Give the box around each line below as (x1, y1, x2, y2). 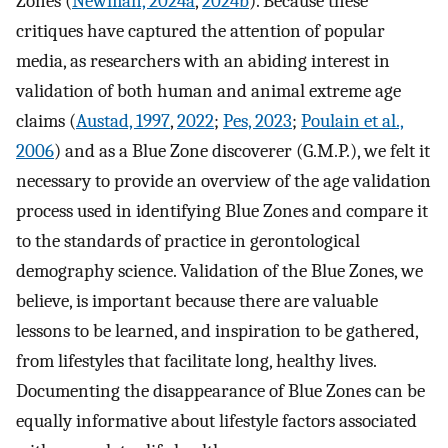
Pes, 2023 (223, 109, 292, 132)
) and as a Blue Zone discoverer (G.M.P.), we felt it (54, 139, 430, 162)
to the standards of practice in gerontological (16, 229, 360, 252)
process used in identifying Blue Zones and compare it (16, 199, 428, 222)
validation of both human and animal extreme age (16, 79, 401, 102)
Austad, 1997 (76, 109, 170, 132)
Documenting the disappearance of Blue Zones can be (16, 379, 425, 402)
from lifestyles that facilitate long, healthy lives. (16, 349, 376, 372)
